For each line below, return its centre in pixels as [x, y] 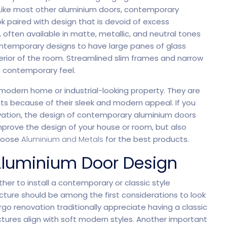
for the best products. [146, 139]
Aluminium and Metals [62, 139]
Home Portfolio [113, 31]
